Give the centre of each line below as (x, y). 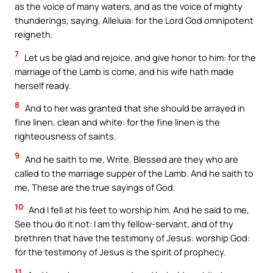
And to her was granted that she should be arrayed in (134, 108)
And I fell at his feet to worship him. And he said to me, (138, 210)
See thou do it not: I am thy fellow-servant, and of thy (124, 224)
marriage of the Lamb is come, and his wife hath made (124, 71)
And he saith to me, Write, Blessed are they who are (131, 159)
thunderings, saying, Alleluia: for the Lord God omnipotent (134, 20)
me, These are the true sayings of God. (95, 187)
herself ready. (43, 85)
